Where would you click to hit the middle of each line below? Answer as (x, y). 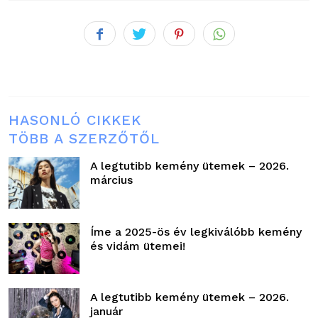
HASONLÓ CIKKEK (75, 120)
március (111, 180)
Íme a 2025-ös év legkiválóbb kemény (196, 231)
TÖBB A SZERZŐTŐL (84, 139)
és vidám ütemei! (138, 246)
